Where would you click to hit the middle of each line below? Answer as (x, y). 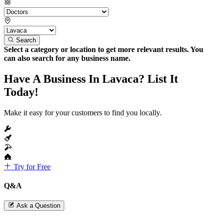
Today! (21, 92)
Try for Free (31, 166)
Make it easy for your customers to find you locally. (83, 112)
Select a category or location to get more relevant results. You (104, 49)
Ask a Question (38, 206)
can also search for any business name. (67, 58)
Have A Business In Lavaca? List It (91, 79)
